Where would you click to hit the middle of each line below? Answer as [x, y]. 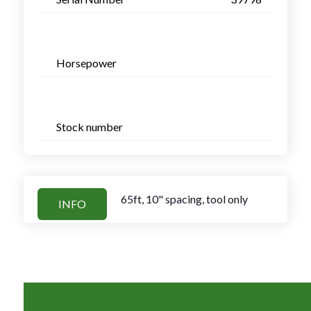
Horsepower [86, 62]
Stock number [89, 126]
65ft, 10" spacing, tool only [185, 199]
